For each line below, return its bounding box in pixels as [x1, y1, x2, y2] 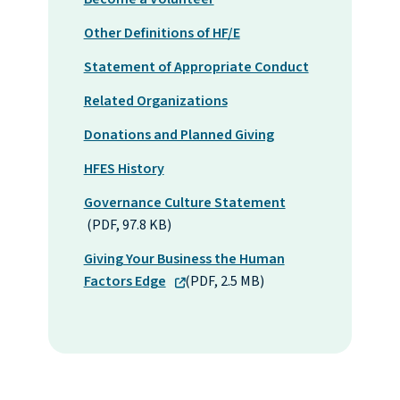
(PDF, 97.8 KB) [83, 215, 171, 236]
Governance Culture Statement [83, 193, 286, 213]
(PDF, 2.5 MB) [165, 271, 264, 292]
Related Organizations [83, 91, 228, 112]
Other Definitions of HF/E [83, 23, 240, 44]
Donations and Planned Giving [83, 125, 274, 146]
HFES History [83, 159, 164, 179]
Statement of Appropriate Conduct [83, 57, 309, 78]
